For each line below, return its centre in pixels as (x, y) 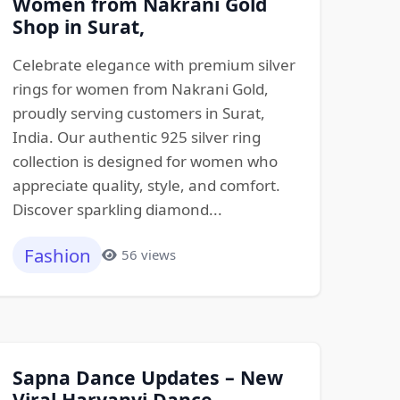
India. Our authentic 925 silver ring (136, 137)
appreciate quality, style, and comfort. (146, 186)
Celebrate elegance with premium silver (154, 65)
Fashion (57, 255)
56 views (148, 255)
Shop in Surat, (78, 27)
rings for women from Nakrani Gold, (140, 89)
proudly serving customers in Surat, (138, 113)
